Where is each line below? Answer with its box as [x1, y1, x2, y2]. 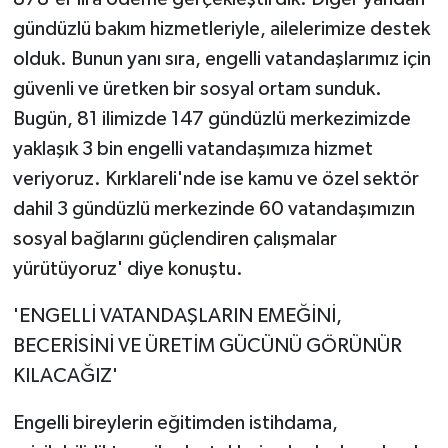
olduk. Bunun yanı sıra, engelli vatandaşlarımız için [12, 49, 431, 70]
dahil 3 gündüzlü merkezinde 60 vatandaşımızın [12, 199, 415, 220]
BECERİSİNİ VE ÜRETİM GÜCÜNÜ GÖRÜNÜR [12, 336, 402, 357]
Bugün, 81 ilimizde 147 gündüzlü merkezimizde [12, 109, 411, 130]
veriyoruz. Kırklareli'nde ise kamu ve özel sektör [12, 169, 419, 190]
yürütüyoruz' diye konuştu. [12, 259, 243, 280]
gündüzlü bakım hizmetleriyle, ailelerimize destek [12, 19, 430, 40]
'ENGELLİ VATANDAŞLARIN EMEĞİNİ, [12, 306, 342, 327]
